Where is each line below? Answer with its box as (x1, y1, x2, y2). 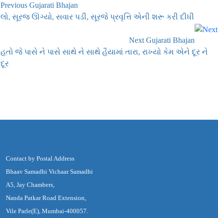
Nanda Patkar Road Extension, (6, 194, 86, 202)
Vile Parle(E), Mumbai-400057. (6, 207, 88, 215)
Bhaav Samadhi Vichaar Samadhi (6, 168, 93, 176)
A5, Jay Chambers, (6, 181, 54, 189)
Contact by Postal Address (6, 155, 74, 163)
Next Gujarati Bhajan (129, 36, 195, 45)
